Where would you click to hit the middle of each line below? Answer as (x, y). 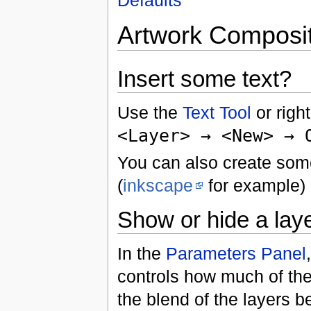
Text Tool (217, 112)
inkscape (158, 186)
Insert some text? (204, 79)
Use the (150, 112)
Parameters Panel (236, 253)
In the (141, 253)
